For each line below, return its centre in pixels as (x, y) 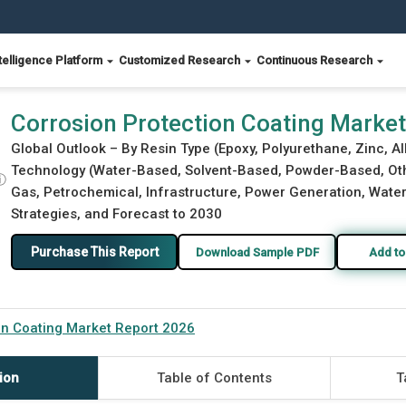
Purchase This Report (94, 251)
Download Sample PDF (257, 252)
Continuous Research (316, 60)
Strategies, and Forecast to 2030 (116, 214)
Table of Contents (214, 378)
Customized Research (181, 60)
